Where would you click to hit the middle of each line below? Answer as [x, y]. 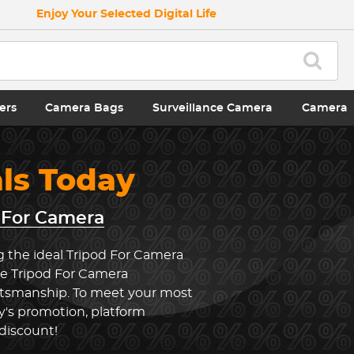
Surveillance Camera [213, 108]
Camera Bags [85, 108]
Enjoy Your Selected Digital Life [126, 14]
